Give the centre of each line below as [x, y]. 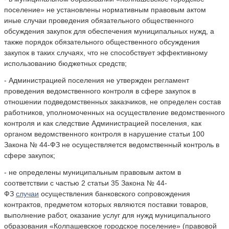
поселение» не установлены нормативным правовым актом [105, 9]
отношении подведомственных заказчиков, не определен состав [112, 101]
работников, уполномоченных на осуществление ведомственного [114, 112]
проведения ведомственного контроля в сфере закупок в [100, 91]
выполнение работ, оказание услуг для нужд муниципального [107, 215]
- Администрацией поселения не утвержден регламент [97, 80]
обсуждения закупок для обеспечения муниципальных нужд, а [109, 31]
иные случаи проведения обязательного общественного [99, 20]
